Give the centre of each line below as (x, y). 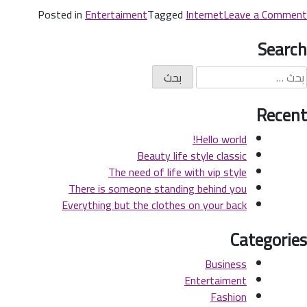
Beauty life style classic (192, 156)
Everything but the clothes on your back (154, 205)
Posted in (61, 14)
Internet (205, 14)
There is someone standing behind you (158, 189)
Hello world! (221, 139)
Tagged (167, 14)
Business (226, 264)
